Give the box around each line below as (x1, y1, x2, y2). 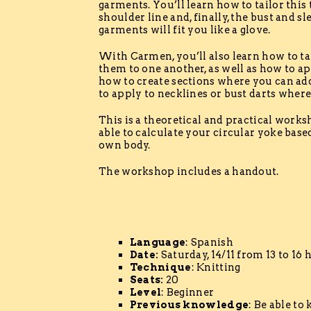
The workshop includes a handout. (99, 165, 279, 178)
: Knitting (191, 260, 241, 274)
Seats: (129, 273, 166, 286)
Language (129, 235, 186, 249)
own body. (99, 139, 151, 152)
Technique (129, 260, 192, 274)
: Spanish (185, 235, 233, 249)
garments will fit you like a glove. (99, 24, 271, 37)
